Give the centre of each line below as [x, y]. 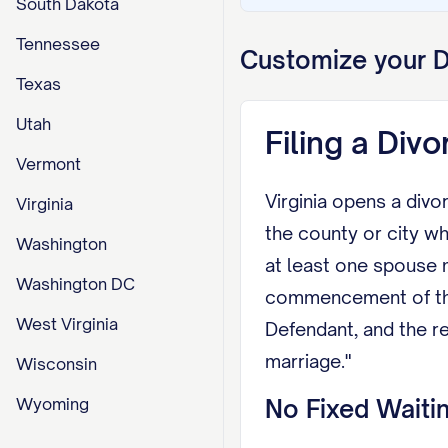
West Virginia [67, 324]
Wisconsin [56, 364]
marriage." [308, 361]
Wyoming [52, 404]
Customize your [336, 60]
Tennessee [58, 44]
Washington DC [75, 284]
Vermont [48, 164]
